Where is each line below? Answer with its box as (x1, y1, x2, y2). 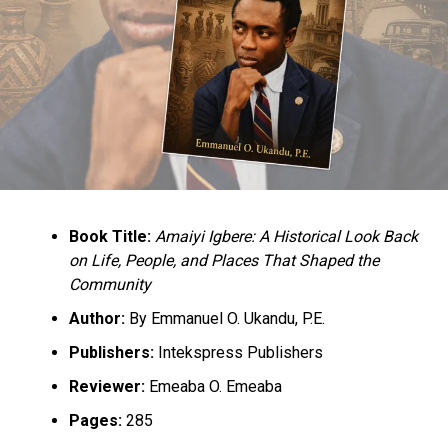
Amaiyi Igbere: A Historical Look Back (154, 226, 418, 246)
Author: (68, 308, 125, 328)
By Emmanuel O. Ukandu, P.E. (124, 308, 325, 328)
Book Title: (68, 226, 151, 246)
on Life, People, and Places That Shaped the (68, 250, 379, 270)
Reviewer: (68, 376, 145, 396)
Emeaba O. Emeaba (144, 376, 282, 396)
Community (68, 274, 151, 294)
